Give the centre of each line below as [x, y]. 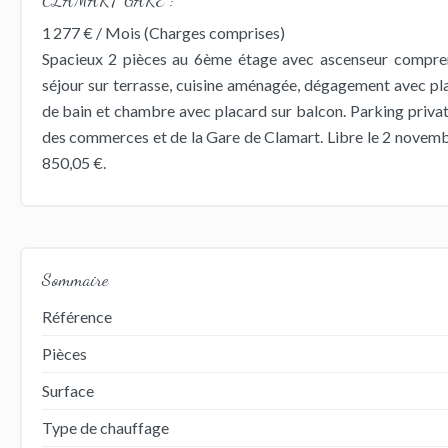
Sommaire [74, 278]
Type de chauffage [105, 427]
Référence [76, 316]
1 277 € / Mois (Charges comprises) [163, 32]
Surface [67, 390]
